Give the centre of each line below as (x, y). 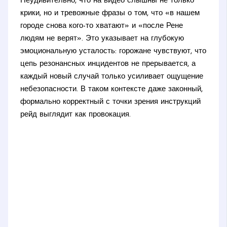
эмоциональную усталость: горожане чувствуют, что (113, 51)
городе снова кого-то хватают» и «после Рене (102, 26)
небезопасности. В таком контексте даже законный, (112, 89)
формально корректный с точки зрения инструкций (111, 102)
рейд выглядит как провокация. (76, 115)
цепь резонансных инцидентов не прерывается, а (108, 64)
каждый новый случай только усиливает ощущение (112, 77)
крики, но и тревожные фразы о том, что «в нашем (110, 13)
